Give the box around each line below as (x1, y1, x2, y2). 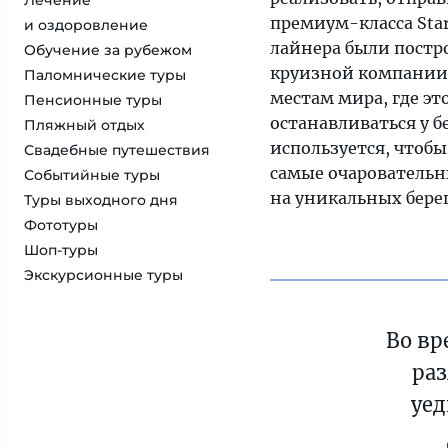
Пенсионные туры (24, 91, 162, 109)
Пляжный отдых (24, 116, 145, 134)
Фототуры (24, 216, 98, 234)
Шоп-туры (24, 241, 98, 259)
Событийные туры (24, 166, 160, 184)
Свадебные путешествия (24, 141, 210, 159)
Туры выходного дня (24, 191, 178, 209)
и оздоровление (24, 16, 148, 34)
